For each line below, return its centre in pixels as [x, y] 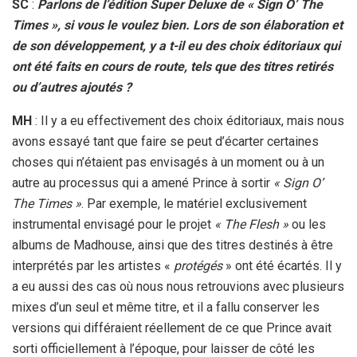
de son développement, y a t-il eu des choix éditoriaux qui [176, 46]
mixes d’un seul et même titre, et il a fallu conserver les [166, 308]
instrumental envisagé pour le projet [113, 225]
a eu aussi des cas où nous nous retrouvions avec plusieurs [178, 287]
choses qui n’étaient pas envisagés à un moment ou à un [168, 163]
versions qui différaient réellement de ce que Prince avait [172, 328]
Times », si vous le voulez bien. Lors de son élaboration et [177, 25]
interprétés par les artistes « [93, 266]
